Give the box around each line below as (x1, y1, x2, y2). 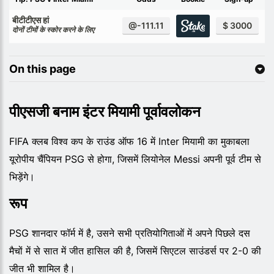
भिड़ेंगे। (9, 170, 35, 183)
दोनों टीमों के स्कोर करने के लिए (12, 24, 94, 34)
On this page (9, 62, 76, 75)
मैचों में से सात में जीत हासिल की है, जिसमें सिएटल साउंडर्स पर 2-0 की (9, 244, 261, 257)
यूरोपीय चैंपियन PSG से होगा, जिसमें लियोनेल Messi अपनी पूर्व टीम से (9, 152, 261, 165)
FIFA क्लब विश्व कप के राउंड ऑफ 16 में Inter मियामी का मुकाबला (9, 135, 250, 147)
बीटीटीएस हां (12, 14, 49, 25)
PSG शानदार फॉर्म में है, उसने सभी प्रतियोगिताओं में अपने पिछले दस (9, 226, 250, 239)
